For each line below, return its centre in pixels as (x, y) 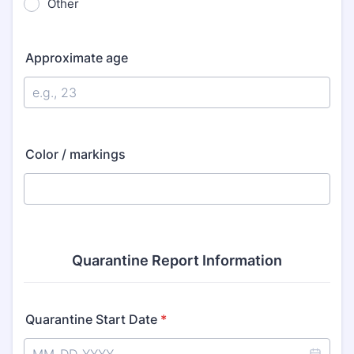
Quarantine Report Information (177, 260)
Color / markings (75, 154)
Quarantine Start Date (91, 319)
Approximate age (77, 58)
